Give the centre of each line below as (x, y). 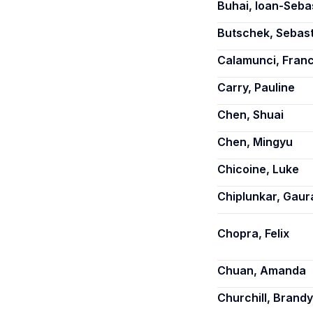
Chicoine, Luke (258, 169)
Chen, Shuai (250, 115)
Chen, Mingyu (255, 142)
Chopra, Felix (253, 233)
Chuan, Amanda (262, 270)
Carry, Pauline (256, 87)
